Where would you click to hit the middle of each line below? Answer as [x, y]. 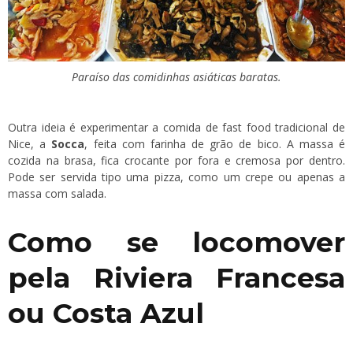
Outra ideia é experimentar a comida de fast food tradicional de [176, 128]
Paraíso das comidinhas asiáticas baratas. [176, 77]
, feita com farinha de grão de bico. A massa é [215, 144]
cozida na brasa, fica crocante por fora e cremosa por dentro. [176, 161]
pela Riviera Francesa [176, 278]
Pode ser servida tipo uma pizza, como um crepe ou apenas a [176, 177]
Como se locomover [176, 243]
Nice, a [30, 144]
